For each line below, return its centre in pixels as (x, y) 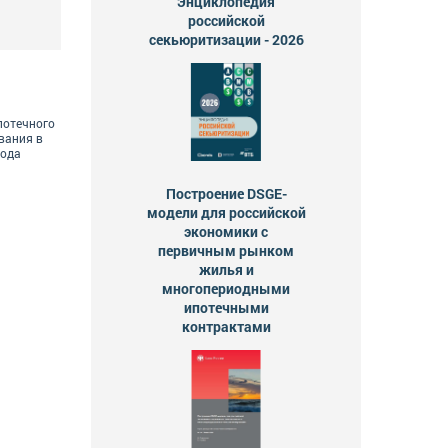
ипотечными (226, 307)
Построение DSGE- (226, 193)
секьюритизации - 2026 (226, 39)
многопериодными (226, 288)
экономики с (226, 231)
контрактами (226, 326)
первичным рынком (226, 250)
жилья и (226, 269)
